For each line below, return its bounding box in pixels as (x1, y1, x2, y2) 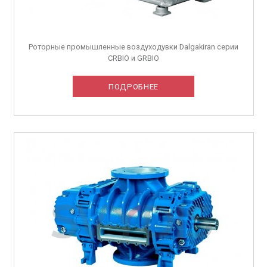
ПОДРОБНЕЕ (108, 82, 159, 91)
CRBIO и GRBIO (108, 53, 159, 63)
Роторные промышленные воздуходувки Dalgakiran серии (29, 42, 238, 51)
